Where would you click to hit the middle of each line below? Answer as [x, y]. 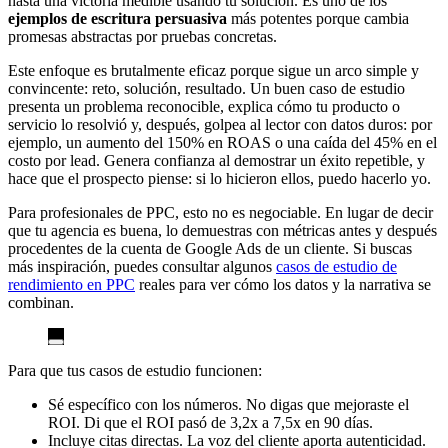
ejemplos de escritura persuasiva [117, 19]
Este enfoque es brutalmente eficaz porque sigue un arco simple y [213, 71]
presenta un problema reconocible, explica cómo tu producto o [204, 107]
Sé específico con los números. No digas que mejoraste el [228, 405]
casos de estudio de [336, 267]
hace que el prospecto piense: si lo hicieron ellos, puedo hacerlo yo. [219, 179]
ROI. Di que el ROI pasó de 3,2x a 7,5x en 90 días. [210, 423]
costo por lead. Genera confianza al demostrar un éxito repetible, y [216, 161]
